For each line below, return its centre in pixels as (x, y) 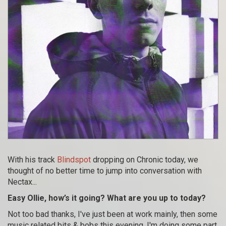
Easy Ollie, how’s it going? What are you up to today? (107, 198)
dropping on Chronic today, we (145, 159)
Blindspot (74, 159)
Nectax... (22, 182)
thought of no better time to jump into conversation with (105, 171)
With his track (32, 159)
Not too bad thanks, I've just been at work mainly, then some (112, 214)
